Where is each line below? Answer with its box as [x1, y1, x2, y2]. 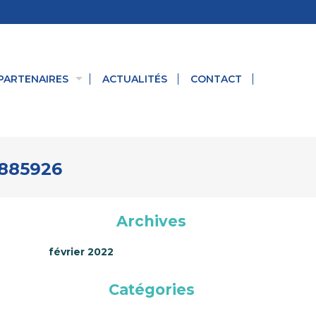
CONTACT [190, 73, 242, 85]
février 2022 [48, 245, 114, 258]
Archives [116, 212, 187, 230]
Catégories [108, 281, 195, 298]
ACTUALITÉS [102, 73, 167, 85]
